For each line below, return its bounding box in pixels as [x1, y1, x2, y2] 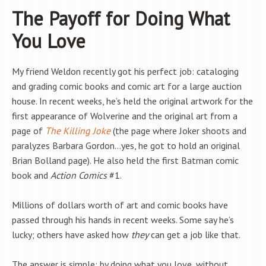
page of [12, 125, 45, 137]
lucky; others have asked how [12, 229, 131, 241]
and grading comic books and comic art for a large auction [12, 80, 242, 93]
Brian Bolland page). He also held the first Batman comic [12, 154, 239, 167]
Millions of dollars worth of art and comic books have [12, 199, 228, 211]
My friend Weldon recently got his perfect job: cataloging [12, 65, 239, 78]
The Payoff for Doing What [12, 6, 230, 31]
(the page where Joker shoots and [110, 125, 246, 137]
